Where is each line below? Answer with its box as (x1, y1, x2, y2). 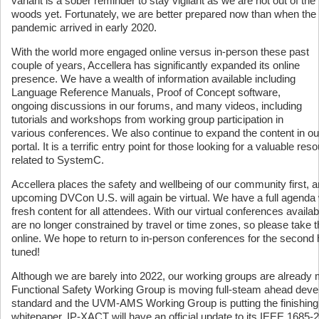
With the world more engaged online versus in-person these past (11, 45, 309, 58)
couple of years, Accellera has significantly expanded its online (11, 58, 300, 71)
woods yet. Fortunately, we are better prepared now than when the (11, 7, 316, 20)
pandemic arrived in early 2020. (11, 21, 157, 33)
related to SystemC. (11, 153, 104, 166)
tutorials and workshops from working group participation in (11, 113, 283, 125)
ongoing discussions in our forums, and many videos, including (11, 99, 302, 112)
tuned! (11, 245, 40, 258)
